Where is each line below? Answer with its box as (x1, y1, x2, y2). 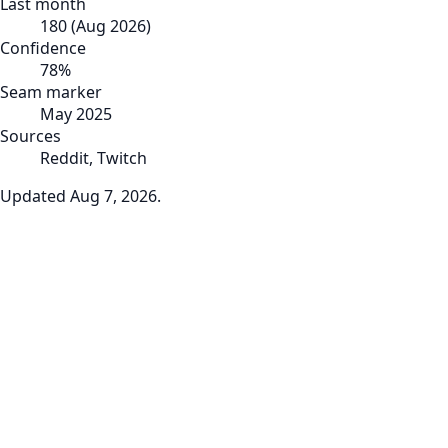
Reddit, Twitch (40, 146, 147, 169)
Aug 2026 (76, 14, 146, 37)
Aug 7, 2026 (70, 184, 157, 207)
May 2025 (40, 102, 112, 125)
